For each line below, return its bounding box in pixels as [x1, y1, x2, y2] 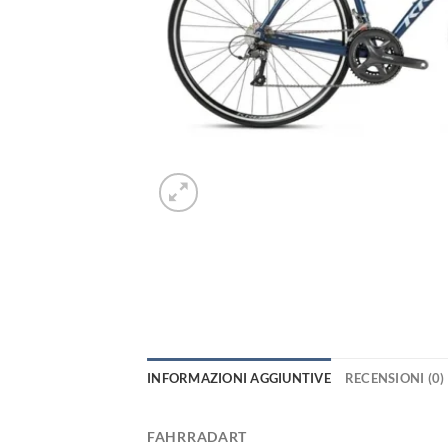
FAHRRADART [147, 428, 248, 446]
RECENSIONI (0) [344, 370, 445, 387]
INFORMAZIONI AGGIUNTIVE [147, 370, 331, 387]
